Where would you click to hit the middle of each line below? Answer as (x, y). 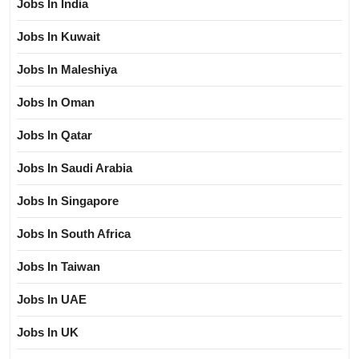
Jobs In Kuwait (58, 37)
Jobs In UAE (52, 300)
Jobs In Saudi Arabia (75, 168)
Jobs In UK (48, 333)
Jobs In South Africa (74, 234)
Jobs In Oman (56, 103)
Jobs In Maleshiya (67, 70)
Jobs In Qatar (54, 135)
